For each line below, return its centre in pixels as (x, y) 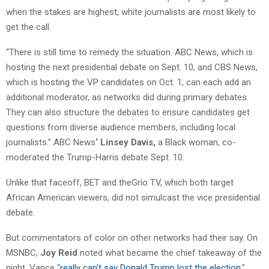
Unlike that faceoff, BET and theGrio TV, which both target (120, 183)
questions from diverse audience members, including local (121, 128)
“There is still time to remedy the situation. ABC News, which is (129, 53)
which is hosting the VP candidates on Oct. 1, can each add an (128, 83)
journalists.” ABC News (51, 143)
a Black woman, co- (196, 143)
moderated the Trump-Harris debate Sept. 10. (95, 158)
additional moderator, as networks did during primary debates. (127, 98)
